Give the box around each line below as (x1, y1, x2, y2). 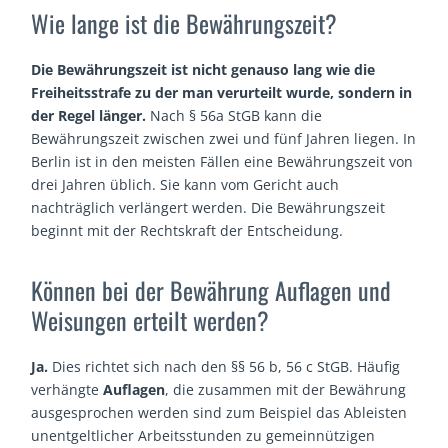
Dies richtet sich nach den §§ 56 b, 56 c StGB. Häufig (48, 357, 401, 377)
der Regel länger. (31, 106, 147, 126)
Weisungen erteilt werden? (31, 302, 270, 339)
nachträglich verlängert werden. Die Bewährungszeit (31, 198, 386, 218)
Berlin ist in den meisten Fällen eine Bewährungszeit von (31, 152, 414, 172)
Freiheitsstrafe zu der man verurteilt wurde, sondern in (31, 83, 413, 103)
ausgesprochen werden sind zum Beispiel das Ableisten (31, 403, 408, 423)
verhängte (31, 380, 104, 400)
